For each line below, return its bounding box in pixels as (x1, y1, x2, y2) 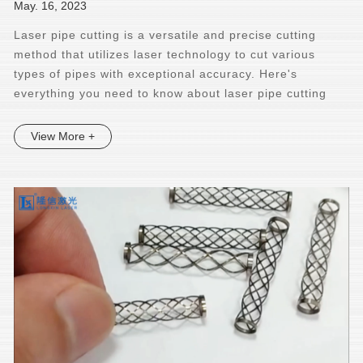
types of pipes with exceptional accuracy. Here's (14, 66, 298, 80)
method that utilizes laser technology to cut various (14, 47, 316, 61)
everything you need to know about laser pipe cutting (14, 86, 327, 100)
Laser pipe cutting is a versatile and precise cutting (14, 28, 317, 41)
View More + (31, 129, 96, 143)
